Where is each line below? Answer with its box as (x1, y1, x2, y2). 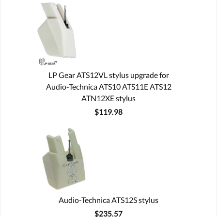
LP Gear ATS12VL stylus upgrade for (48, 70, 169, 79)
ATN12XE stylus (81, 93, 136, 103)
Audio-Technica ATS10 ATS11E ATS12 (46, 81, 171, 91)
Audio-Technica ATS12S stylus (59, 195, 158, 204)
